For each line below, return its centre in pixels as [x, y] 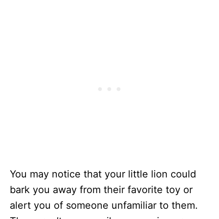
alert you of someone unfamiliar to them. [104, 206]
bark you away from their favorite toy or [101, 190]
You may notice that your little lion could [103, 174]
